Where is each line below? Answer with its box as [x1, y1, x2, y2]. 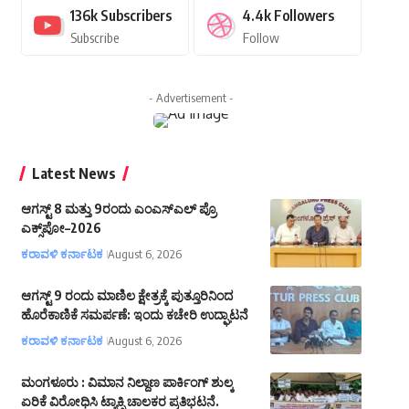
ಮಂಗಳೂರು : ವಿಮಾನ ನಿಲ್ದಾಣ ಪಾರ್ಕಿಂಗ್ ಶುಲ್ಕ [20, 374, 234, 391]
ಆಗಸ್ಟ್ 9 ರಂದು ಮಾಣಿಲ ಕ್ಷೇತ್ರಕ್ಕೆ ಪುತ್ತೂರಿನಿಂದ [20, 288, 233, 304]
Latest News [31, 164, 116, 184]
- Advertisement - [148, 90, 234, 106]
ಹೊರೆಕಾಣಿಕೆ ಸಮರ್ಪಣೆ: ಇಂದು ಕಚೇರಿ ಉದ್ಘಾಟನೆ [20, 307, 248, 323]
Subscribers [100, 6, 172, 26]
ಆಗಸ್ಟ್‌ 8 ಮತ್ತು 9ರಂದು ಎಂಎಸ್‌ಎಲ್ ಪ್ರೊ [20, 201, 216, 217]
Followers [273, 6, 334, 26]
